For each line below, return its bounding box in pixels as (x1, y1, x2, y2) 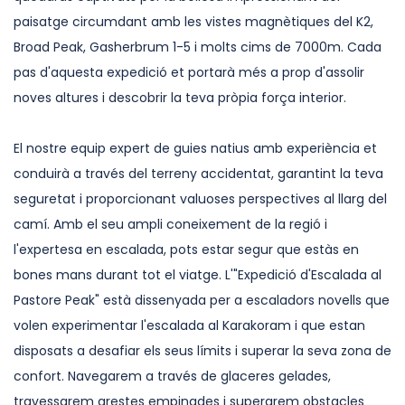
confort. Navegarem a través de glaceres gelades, (14, 367, 331, 385)
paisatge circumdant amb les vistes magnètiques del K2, (14, 13, 373, 31)
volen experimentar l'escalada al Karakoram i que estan (14, 316, 365, 334)
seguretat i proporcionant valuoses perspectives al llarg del (14, 190, 387, 208)
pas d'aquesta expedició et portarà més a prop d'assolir (14, 63, 364, 81)
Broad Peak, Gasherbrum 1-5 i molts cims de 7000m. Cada (14, 38, 381, 56)
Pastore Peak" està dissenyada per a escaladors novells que (14, 291, 390, 309)
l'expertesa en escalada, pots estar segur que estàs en (14, 240, 359, 259)
